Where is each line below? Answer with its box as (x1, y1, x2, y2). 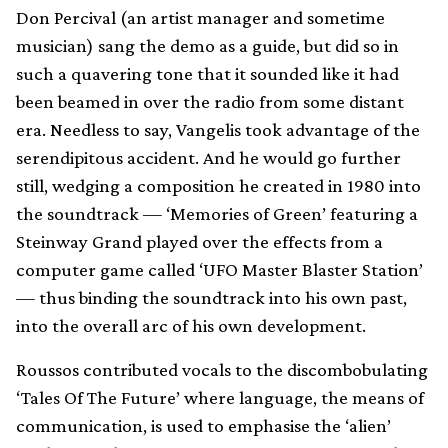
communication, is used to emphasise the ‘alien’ (16, 414, 391, 436)
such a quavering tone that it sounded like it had (16, 62, 399, 84)
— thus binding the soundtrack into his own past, (16, 286, 407, 308)
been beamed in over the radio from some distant (16, 90, 404, 112)
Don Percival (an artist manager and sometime (16, 6, 385, 28)
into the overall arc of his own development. (16, 314, 366, 336)
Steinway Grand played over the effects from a (16, 230, 383, 252)
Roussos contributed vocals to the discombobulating (16, 358, 428, 380)
